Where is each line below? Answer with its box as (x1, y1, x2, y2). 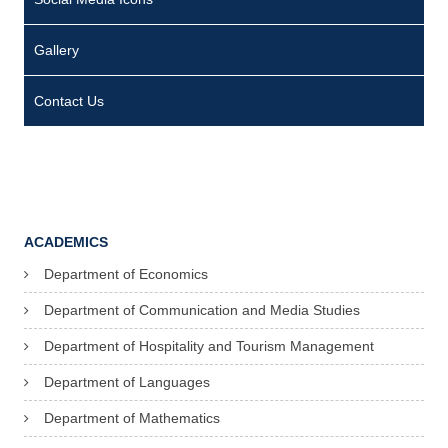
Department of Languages (44, 374, 210, 391)
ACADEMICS (24, 234, 108, 251)
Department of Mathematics (44, 410, 220, 427)
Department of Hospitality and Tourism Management (44, 338, 374, 355)
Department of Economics (44, 266, 208, 283)
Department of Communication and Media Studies (44, 302, 360, 319)
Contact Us (34, 93, 104, 110)
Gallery (34, 42, 79, 59)
